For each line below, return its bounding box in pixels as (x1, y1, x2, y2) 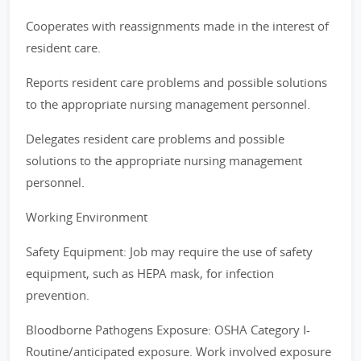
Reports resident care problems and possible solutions (26, 74, 327, 90)
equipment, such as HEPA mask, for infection (26, 265, 274, 281)
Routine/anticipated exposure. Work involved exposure (26, 343, 331, 359)
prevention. (26, 287, 89, 303)
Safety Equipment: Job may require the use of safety (26, 243, 313, 259)
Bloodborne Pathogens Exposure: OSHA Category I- (26, 322, 310, 338)
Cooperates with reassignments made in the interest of (26, 18, 329, 34)
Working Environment (26, 209, 147, 225)
